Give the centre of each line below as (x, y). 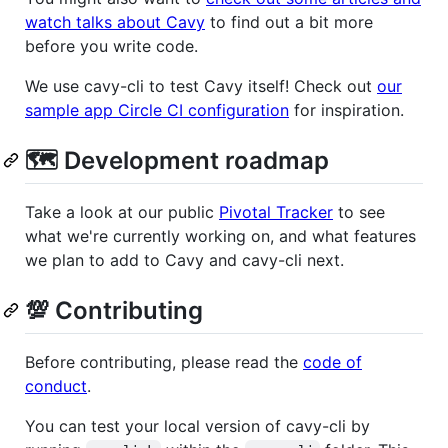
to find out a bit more (289, 21)
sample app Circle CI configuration (157, 109)
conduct (56, 386)
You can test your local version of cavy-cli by (197, 426)
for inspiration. (346, 109)
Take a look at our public (122, 211)
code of (332, 362)
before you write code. (111, 45)
